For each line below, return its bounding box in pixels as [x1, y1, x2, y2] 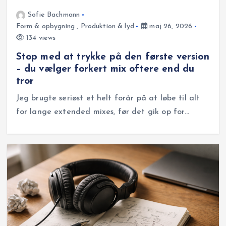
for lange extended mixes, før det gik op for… [16, 108, 190, 117]
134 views [24, 34, 56, 42]
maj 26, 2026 [147, 23, 193, 31]
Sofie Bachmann [28, 11, 80, 19]
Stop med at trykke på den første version [16, 52, 209, 63]
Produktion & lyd [80, 23, 134, 31]
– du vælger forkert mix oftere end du [16, 64, 195, 75]
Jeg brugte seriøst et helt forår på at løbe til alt [16, 94, 200, 103]
